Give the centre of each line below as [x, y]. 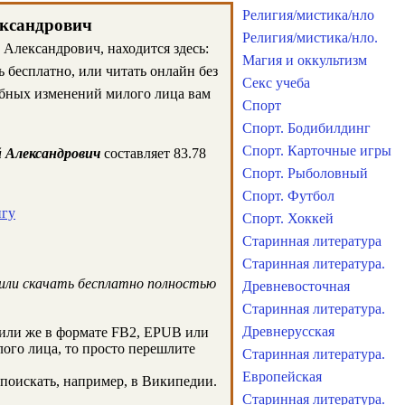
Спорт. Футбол [288, 196]
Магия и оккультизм [305, 60]
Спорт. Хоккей [288, 218]
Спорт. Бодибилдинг [306, 128]
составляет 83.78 [153, 153]
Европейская [282, 377]
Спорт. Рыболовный [305, 173]
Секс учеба [276, 83]
